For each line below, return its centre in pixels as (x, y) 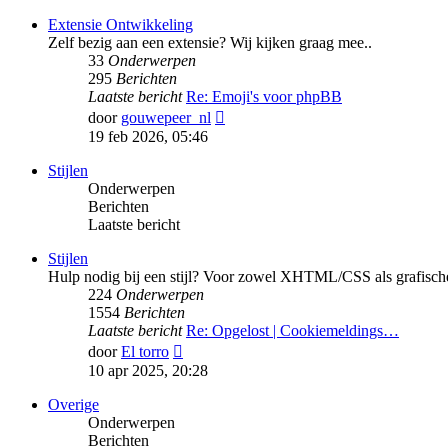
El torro (145, 351)
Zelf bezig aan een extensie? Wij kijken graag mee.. (210, 42)
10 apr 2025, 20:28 (148, 370)
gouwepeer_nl (166, 117)
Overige (73, 404)
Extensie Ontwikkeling (120, 24)
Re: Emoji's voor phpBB (264, 96)
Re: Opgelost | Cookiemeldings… (292, 330)
